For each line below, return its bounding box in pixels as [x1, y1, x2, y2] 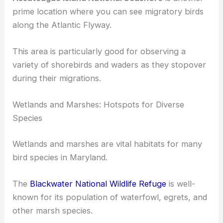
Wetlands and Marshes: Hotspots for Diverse [12, 138, 185, 149]
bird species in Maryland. [12, 191, 108, 202]
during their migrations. [12, 112, 102, 122]
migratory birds [145, 45, 204, 56]
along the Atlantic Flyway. [12, 59, 112, 69]
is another [163, 32, 204, 42]
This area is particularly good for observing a [12, 85, 186, 96]
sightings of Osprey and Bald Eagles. [12, 5, 152, 15]
